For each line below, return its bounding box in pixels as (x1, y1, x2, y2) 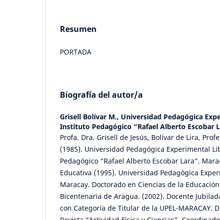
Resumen (60, 23, 97, 34)
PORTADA (60, 47, 91, 56)
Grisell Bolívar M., (60, 111, 121, 121)
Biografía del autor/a (60, 89, 143, 100)
